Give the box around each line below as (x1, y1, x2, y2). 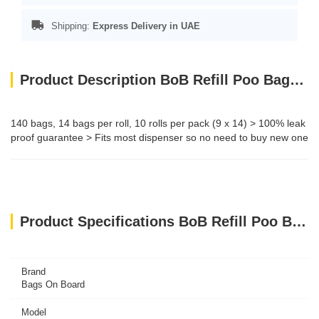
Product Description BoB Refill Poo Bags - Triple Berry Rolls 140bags (290, 72, 304, 88)
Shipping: (48, 21, 93, 31)
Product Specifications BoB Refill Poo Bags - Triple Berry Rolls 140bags (292, 214, 306, 229)
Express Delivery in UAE (93, 21, 200, 31)
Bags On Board (21, 279, 85, 290)
